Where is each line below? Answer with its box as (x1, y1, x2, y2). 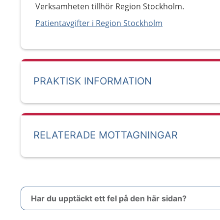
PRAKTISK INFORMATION (33, 75, 152, 87)
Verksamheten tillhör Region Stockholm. (35, 1, 184, 12)
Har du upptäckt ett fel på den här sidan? (31, 193, 187, 203)
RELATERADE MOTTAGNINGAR (33, 129, 178, 141)
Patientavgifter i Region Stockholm (35, 18, 163, 28)
